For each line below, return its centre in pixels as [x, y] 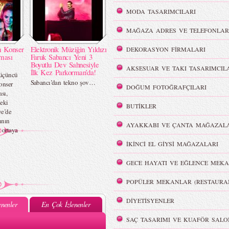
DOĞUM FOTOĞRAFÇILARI [166, 87]
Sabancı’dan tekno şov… [63, 82]
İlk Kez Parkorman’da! [63, 72]
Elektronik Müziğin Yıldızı [68, 49]
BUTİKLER [141, 106]
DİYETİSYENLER [150, 200]
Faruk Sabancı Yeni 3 [61, 57]
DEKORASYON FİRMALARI [166, 49]
